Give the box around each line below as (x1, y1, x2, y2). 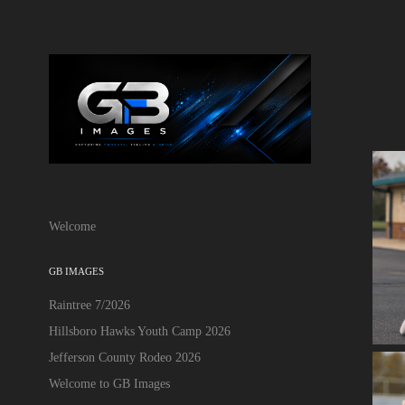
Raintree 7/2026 (48, 297, 130, 312)
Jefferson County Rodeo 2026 (48, 350, 201, 364)
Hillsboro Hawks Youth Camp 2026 (48, 324, 231, 338)
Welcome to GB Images (48, 376, 170, 391)
